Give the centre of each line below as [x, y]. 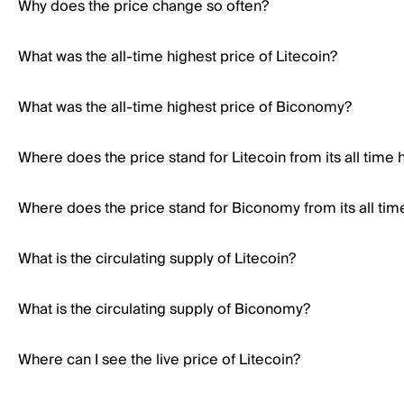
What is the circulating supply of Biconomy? [164, 309]
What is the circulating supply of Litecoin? [157, 259]
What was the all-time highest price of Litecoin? [178, 57]
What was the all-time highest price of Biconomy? [185, 107]
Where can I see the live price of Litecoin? [159, 360]
